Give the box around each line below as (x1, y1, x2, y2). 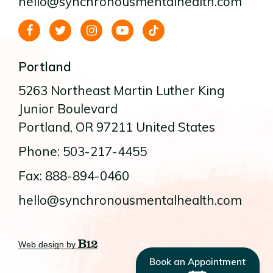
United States (133, 118, 215, 135)
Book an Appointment (149, 256, 246, 268)
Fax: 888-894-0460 (18, 167, 129, 183)
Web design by (18, 239, 78, 249)
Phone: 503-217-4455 (18, 143, 147, 159)
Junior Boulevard (18, 100, 118, 116)
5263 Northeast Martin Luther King (18, 82, 225, 98)
